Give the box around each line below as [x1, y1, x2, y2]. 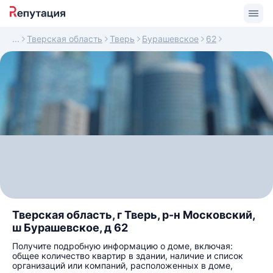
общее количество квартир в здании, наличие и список [12, 250, 243, 261]
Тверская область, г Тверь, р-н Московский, [12, 208, 255, 221]
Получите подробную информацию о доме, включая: [12, 241, 233, 251]
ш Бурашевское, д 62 [12, 221, 128, 234]
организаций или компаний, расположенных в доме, [12, 260, 233, 271]
